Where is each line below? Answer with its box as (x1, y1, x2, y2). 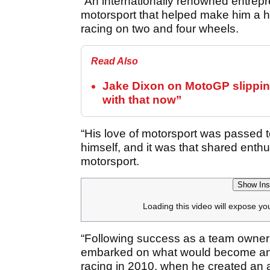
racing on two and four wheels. (81, 22, 239, 36)
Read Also (91, 56, 138, 67)
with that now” (102, 93, 182, 107)
